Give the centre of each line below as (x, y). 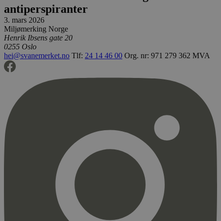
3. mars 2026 (24, 20)
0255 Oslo (20, 47)
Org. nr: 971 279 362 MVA (167, 56)
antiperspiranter (46, 9)
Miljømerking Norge (36, 29)
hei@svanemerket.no (37, 56)
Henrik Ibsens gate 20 (38, 38)
